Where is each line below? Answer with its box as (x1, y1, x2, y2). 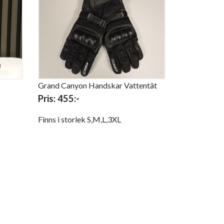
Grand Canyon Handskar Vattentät (38, 80, 157, 90)
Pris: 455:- (38, 93, 79, 104)
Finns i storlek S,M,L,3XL (38, 114, 121, 124)
